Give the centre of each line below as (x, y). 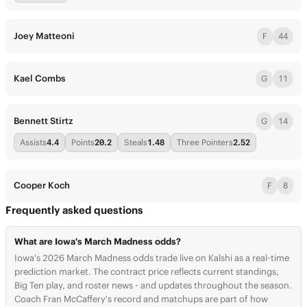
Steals (136, 142)
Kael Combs (39, 78)
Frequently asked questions (74, 210)
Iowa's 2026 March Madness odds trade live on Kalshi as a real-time (152, 258)
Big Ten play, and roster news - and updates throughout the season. (153, 285)
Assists (33, 142)
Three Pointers (205, 142)
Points (83, 142)
